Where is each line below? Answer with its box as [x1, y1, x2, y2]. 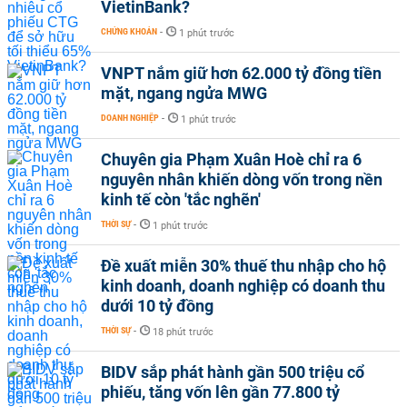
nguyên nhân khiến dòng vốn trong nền [101, 169, 382, 189]
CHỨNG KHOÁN [101, 25, 157, 36]
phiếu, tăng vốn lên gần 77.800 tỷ [101, 382, 340, 402]
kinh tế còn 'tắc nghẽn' [101, 189, 261, 209]
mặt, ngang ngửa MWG [101, 83, 267, 103]
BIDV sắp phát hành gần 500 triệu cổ [101, 362, 364, 382]
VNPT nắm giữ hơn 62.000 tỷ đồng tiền [101, 63, 382, 83]
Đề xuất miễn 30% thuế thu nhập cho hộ [101, 255, 386, 275]
